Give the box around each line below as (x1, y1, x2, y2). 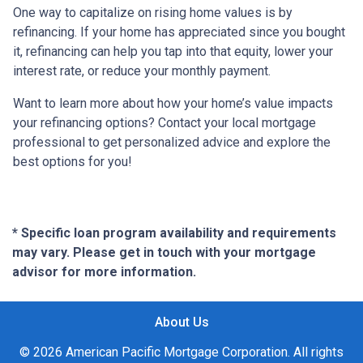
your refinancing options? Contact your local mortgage (13, 115, 316, 131)
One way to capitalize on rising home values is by (13, 5, 293, 21)
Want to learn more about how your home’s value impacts (13, 96, 333, 112)
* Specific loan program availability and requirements (12, 225, 336, 241)
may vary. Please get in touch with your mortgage (12, 245, 316, 261)
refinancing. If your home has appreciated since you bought (13, 24, 345, 41)
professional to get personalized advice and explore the (13, 135, 331, 151)
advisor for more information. (12, 264, 196, 280)
